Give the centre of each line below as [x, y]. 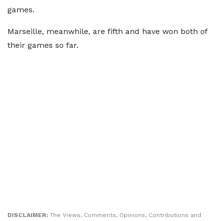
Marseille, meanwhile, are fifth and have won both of [107, 32]
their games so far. [43, 45]
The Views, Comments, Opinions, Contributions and [126, 215]
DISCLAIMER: [29, 215]
